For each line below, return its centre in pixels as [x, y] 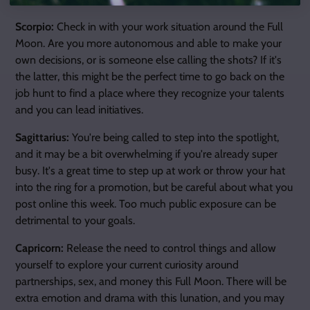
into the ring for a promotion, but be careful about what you [154, 187]
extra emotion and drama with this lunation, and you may [150, 298]
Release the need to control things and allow [170, 248]
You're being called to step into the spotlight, [174, 137]
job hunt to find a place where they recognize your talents [150, 93]
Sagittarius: [42, 137]
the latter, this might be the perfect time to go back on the [150, 76]
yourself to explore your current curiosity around [127, 265]
